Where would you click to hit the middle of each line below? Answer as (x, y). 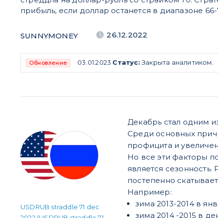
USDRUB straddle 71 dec (60, 207)
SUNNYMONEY (49, 36)
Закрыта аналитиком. (177, 62)
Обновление (48, 63)
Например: (150, 192)
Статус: (126, 62)
